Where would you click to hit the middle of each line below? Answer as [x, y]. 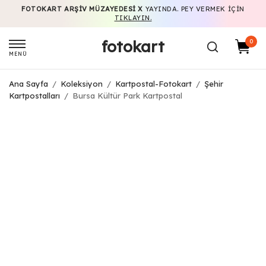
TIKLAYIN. [133, 18]
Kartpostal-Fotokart [153, 84]
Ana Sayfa [28, 84]
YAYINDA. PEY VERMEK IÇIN [194, 9]
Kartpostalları [34, 96]
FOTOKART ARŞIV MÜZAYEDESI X [83, 9]
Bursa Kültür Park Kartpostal [126, 96]
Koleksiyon [82, 84]
